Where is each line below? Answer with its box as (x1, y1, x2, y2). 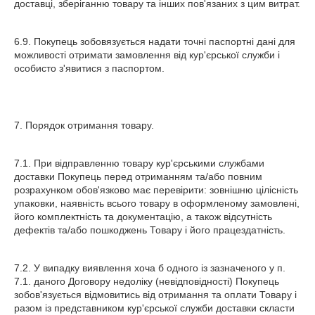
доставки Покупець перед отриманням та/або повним (14, 171, 262, 182)
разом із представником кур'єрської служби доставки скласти (14, 302, 295, 314)
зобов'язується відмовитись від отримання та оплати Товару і (14, 289, 297, 300)
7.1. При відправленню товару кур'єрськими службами (14, 157, 264, 169)
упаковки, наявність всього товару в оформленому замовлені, (14, 198, 300, 209)
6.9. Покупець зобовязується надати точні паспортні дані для (14, 36, 295, 47)
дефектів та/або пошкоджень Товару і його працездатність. (14, 224, 285, 236)
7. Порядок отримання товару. (14, 120, 154, 131)
